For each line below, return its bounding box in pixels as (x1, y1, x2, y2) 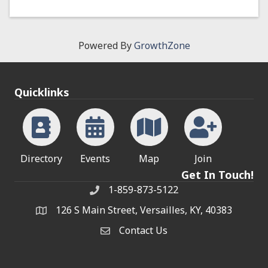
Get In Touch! (181, 167, 254, 182)
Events (80, 152, 110, 166)
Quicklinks (14, 85, 69, 100)
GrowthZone (133, 39, 190, 53)
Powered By (78, 39, 134, 53)
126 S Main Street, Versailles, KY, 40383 (56, 203, 232, 217)
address (35, 205, 71, 219)
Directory (20, 152, 62, 166)
